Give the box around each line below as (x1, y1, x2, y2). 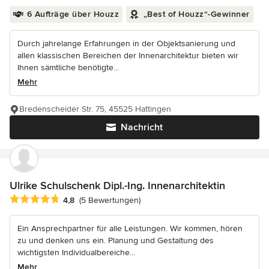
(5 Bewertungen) (79, 195, 141, 205)
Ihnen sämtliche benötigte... (17, 62, 119, 73)
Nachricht (121, 121, 163, 133)
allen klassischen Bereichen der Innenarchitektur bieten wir (17, 50, 238, 61)
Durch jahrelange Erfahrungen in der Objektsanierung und (17, 38, 235, 49)
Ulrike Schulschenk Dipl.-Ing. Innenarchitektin (10, 178, 225, 192)
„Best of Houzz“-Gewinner (143, 8, 250, 19)
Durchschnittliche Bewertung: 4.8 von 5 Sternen (9, 193, 211, 205)
